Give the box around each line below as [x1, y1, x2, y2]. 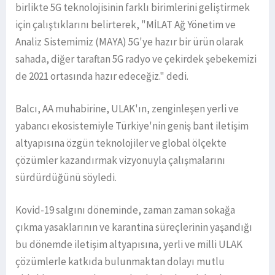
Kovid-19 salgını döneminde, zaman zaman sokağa [15, 203, 235, 217]
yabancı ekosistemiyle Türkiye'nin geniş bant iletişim [15, 119, 249, 133]
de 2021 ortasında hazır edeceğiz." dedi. [15, 69, 188, 83]
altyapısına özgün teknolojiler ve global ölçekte [15, 136, 227, 150]
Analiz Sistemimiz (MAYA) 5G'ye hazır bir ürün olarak [15, 35, 244, 49]
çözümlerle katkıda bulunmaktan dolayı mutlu [15, 255, 225, 269]
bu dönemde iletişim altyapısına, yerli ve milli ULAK [15, 238, 242, 252]
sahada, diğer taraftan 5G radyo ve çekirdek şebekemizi [15, 52, 257, 66]
